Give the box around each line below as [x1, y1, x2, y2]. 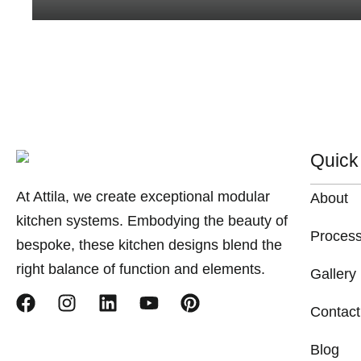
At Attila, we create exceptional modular [16, 188, 270, 205]
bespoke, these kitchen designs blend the [16, 236, 282, 253]
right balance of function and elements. [16, 260, 265, 277]
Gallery [310, 266, 357, 282]
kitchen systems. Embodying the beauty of [16, 212, 288, 229]
